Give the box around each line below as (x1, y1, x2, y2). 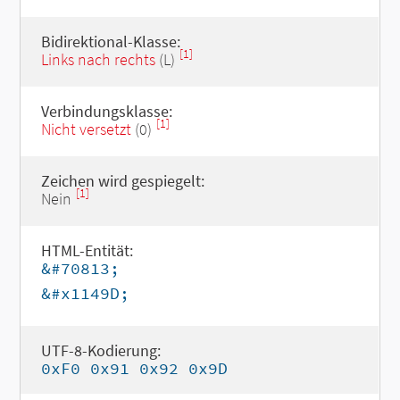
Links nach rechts (40, 49, 155, 70)
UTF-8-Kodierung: (40, 340, 161, 361)
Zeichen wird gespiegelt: (40, 171, 204, 191)
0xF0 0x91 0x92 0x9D (40, 358, 228, 379)
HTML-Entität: (40, 240, 133, 261)
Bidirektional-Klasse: (40, 31, 180, 52)
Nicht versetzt (40, 119, 131, 139)
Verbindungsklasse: (40, 101, 172, 121)
